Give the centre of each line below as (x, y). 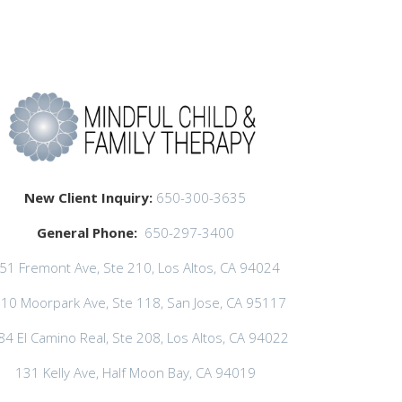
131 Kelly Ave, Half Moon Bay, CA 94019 (135, 372)
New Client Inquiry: (91, 197)
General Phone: (87, 232)
